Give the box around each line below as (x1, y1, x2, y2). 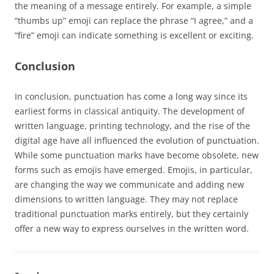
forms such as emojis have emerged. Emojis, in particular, (15, 163, 253, 176)
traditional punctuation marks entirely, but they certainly (15, 207, 248, 220)
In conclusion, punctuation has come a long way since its (15, 90, 248, 102)
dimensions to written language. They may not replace (15, 193, 238, 205)
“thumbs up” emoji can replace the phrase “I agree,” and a (15, 14, 253, 26)
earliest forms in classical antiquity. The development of (15, 105, 245, 117)
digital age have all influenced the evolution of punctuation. (15, 134, 259, 146)
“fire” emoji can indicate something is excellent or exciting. (15, 29, 254, 41)
